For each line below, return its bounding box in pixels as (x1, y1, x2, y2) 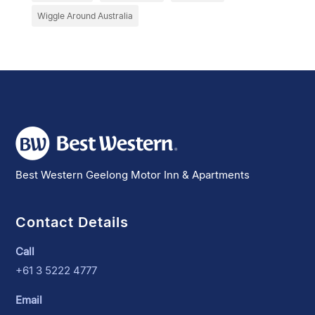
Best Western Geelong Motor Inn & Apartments (15, 167, 250, 181)
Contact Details (15, 213, 129, 231)
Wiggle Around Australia (37, 10, 133, 21)
